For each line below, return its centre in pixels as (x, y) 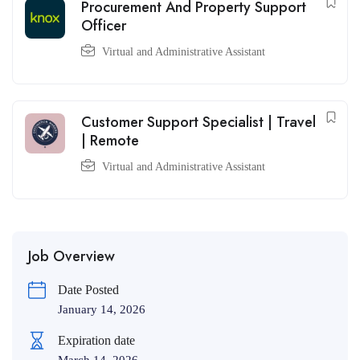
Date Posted (88, 290)
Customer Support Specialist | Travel (198, 122)
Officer (104, 26)
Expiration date (96, 340)
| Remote (110, 141)
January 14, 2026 (102, 309)
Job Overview (72, 256)
